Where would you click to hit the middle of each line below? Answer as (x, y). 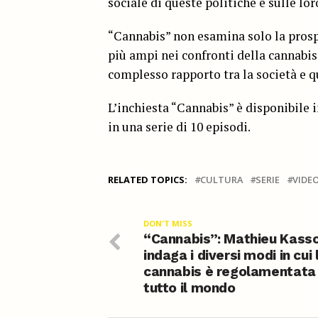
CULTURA (221, 179)
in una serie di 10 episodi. (179, 126)
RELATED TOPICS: (148, 179)
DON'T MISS (168, 223)
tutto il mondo (190, 287)
